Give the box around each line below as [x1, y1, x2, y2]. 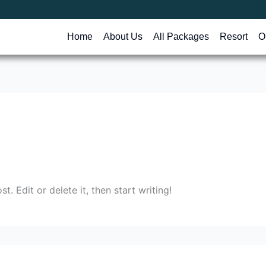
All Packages [153, 31, 209, 42]
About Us [103, 31, 142, 42]
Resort [219, 31, 248, 42]
